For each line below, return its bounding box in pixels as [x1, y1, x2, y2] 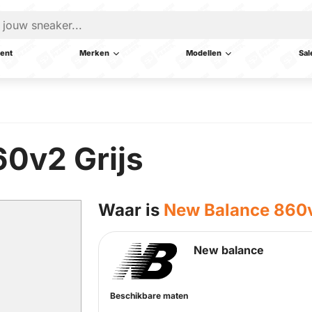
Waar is [98, 200, 164, 220]
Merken [79, 48, 110, 58]
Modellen [186, 48, 222, 58]
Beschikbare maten [110, 290, 188, 302]
